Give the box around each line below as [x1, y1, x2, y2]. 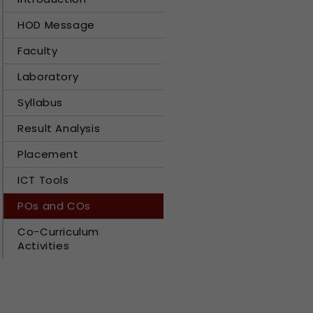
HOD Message [17, 17, 95, 32]
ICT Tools [17, 172, 69, 187]
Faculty [17, 43, 58, 58]
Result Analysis [17, 120, 101, 136]
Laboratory [17, 68, 79, 84]
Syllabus [17, 94, 63, 110]
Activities [17, 238, 70, 253]
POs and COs [17, 198, 91, 213]
